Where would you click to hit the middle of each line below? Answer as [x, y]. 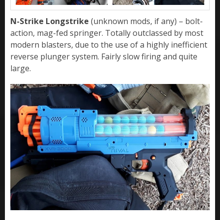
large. [21, 68]
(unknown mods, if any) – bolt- [146, 21]
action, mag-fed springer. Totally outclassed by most [107, 33]
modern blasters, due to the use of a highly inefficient [109, 44]
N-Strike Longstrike [50, 21]
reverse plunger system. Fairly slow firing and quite [104, 56]
